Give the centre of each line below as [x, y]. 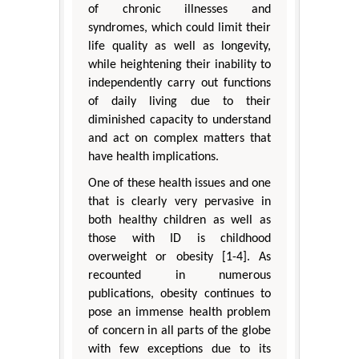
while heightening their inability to [179, 65]
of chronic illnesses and [179, 10]
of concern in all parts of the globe [179, 331]
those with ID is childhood [179, 239]
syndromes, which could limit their [179, 28]
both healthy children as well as [179, 221]
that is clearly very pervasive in [179, 202]
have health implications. [153, 157]
